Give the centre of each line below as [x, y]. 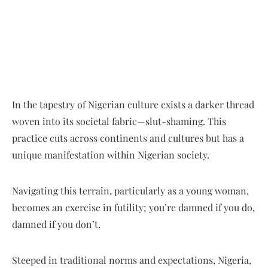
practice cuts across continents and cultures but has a [128, 138]
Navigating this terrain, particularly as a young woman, [130, 191]
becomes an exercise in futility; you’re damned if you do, [133, 208]
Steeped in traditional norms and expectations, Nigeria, [132, 260]
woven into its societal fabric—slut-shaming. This [119, 121]
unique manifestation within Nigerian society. [111, 155]
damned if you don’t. [56, 224]
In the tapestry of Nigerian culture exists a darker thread [133, 105]
